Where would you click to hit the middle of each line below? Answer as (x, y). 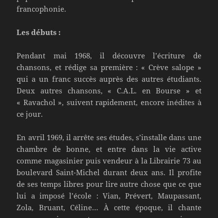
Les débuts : (39, 32)
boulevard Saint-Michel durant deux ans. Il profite (109, 172)
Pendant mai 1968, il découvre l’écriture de (109, 55)
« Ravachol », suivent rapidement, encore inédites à (109, 102)
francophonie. (42, 9)
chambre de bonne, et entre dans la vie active (109, 149)
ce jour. (30, 114)
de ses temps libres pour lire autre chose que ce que (109, 184)
